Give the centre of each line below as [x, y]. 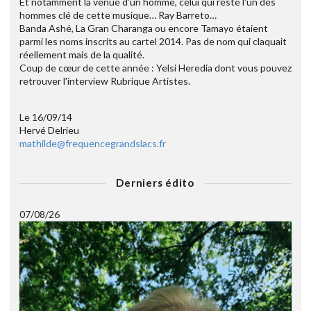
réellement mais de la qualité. [82, 55]
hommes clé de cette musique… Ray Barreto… [118, 15]
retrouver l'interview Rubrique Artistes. [105, 81]
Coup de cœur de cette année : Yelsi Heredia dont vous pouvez [155, 68]
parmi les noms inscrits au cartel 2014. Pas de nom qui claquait [153, 42]
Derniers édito [155, 183]
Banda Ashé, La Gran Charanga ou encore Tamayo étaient [144, 28]
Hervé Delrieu [49, 131]
